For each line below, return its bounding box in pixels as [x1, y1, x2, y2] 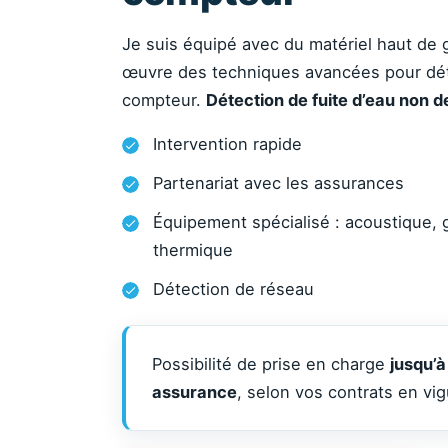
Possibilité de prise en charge [152, 354, 390, 374]
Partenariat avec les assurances [153, 173, 404, 193]
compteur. [122, 90, 206, 110]
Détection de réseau [153, 279, 314, 299]
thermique [153, 240, 233, 260]
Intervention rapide [153, 134, 302, 154]
